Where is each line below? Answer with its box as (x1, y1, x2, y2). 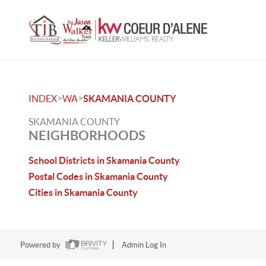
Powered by (20, 240, 62, 250)
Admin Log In (121, 240, 166, 250)
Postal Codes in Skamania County (28, 171, 168, 182)
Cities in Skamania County (28, 187, 138, 198)
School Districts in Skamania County (28, 155, 180, 166)
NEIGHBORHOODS (28, 128, 145, 142)
